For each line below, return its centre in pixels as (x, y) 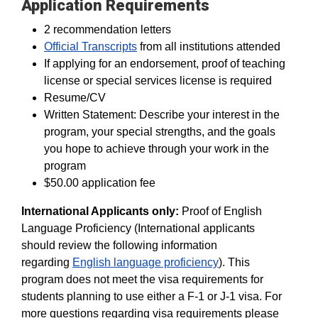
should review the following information (119, 245)
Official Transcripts (91, 46)
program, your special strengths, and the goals (160, 132)
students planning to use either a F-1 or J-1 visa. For (152, 296)
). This (234, 262)
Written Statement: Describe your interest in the (162, 115)
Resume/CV (75, 98)
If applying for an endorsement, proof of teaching (165, 64)
